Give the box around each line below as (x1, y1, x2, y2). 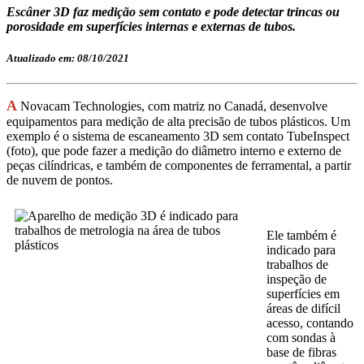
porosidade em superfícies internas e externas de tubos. (6, 19, 296, 34)
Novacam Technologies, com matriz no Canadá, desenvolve (17, 99, 327, 114)
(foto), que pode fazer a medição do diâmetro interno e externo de (6, 144, 341, 158)
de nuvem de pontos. (6, 173, 113, 188)
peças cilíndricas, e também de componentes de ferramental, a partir (6, 158, 351, 173)
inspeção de (266, 272, 327, 287)
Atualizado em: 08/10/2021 (6, 52, 129, 65)
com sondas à (266, 331, 336, 345)
